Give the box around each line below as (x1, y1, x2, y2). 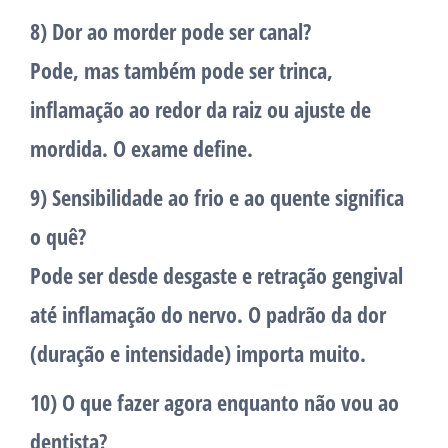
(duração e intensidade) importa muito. (30, 338, 366, 369)
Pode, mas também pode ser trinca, (30, 55, 333, 86)
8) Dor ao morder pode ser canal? (30, 16, 311, 47)
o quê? (30, 221, 86, 252)
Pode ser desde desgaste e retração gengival (30, 260, 403, 291)
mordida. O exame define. (30, 133, 253, 164)
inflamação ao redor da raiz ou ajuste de (30, 94, 371, 125)
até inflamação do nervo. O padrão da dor (30, 299, 386, 330)
